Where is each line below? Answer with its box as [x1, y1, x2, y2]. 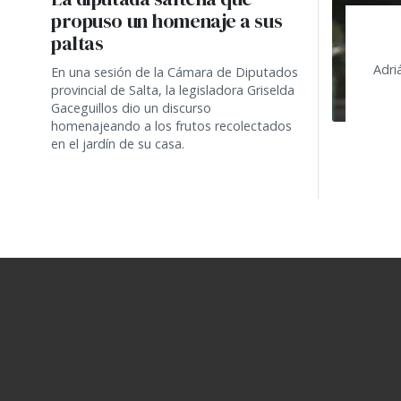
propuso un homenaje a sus [51, 7, 283, 34]
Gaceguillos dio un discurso [51, 98, 211, 116]
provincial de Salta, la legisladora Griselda [51, 81, 294, 98]
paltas [51, 30, 104, 56]
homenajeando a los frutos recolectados [51, 116, 292, 134]
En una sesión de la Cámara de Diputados [51, 63, 298, 81]
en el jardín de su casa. [51, 134, 184, 152]
